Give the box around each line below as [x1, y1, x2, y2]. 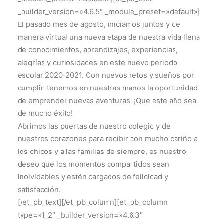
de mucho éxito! [18, 109, 73, 118]
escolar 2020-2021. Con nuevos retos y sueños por [18, 70, 194, 80]
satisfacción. [18, 185, 61, 194]
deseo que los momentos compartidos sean [18, 159, 169, 169]
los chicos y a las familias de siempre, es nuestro [18, 147, 186, 156]
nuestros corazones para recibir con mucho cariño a [18, 134, 197, 143]
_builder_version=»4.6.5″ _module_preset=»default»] [18, 7, 200, 16]
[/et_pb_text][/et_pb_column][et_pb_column [18, 197, 168, 207]
